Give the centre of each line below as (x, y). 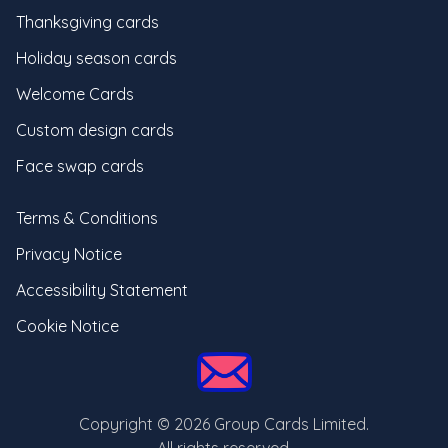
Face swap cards (80, 166)
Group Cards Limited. (289, 424)
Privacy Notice (69, 254)
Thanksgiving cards (87, 22)
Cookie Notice (67, 326)
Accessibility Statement (102, 290)
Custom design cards (95, 130)
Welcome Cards (75, 94)
